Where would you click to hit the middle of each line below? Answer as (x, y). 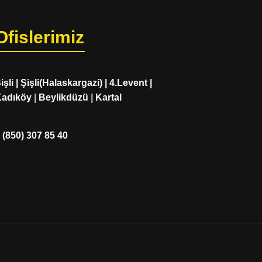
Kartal (108, 97)
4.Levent (128, 83)
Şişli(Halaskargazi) (63, 83)
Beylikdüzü (63, 97)
